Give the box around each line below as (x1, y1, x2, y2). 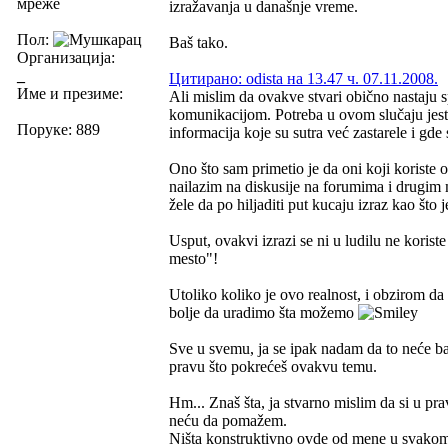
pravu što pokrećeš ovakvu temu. (169, 357, 377, 375)
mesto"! (169, 249, 218, 267)
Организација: (17, 48, 115, 66)
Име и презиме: (17, 84, 123, 102)
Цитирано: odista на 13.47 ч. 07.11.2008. (169, 69, 438, 87)
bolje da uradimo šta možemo (169, 303, 358, 321)
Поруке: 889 (17, 120, 100, 138)
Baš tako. (169, 33, 228, 51)
